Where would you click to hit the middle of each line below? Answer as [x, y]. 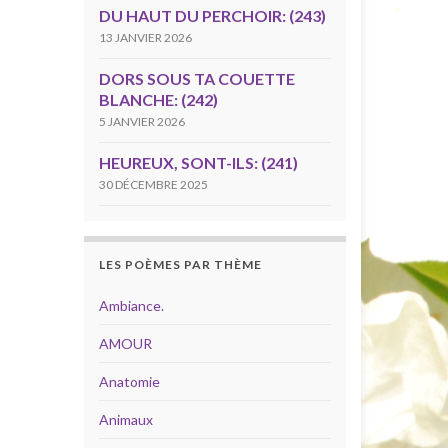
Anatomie [129, 381]
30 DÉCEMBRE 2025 [153, 184]
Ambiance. [131, 305]
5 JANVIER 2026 [141, 121]
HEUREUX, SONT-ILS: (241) [198, 162]
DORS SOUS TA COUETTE [196, 78]
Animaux [125, 419]
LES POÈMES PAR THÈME [180, 264]
